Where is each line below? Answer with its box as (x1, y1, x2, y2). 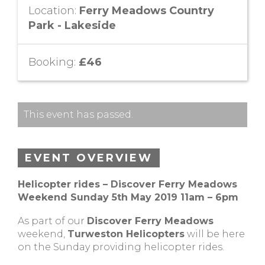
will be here (185, 228, 245, 240)
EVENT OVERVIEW (25, 151, 153, 164)
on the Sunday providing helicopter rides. (18, 241, 224, 253)
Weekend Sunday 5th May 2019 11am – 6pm (18, 192, 238, 203)
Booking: (28, 56, 79, 69)
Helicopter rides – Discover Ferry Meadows (18, 179, 237, 190)
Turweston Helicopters (67, 228, 185, 240)
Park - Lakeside (28, 19, 116, 32)
